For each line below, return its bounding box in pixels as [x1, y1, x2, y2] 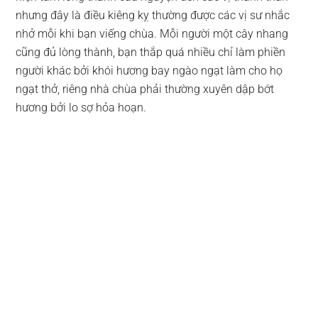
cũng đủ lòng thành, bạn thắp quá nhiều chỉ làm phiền [16, 45, 286, 59]
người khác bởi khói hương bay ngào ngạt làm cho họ [16, 63, 283, 77]
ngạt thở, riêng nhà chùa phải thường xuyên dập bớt [16, 82, 275, 96]
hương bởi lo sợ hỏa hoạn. [16, 100, 147, 114]
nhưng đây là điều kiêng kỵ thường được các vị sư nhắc [16, 8, 290, 22]
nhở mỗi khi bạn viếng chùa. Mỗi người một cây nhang [16, 26, 289, 40]
